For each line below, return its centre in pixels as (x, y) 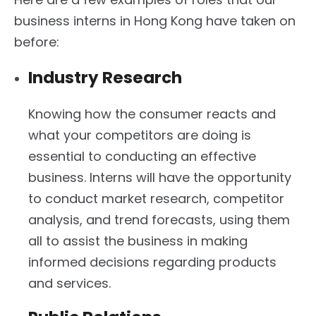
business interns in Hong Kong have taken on (155, 20)
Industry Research (105, 77)
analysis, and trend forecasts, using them (159, 219)
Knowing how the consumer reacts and (152, 114)
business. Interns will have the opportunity (160, 177)
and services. (69, 283)
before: (37, 42)
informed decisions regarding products (152, 262)
